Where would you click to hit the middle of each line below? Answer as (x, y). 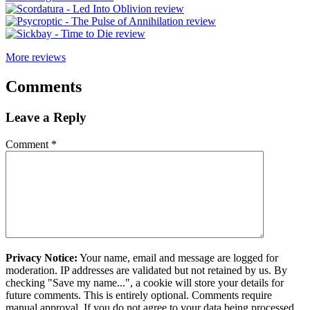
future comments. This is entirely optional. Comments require (139, 295)
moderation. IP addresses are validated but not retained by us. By (146, 270)
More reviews (36, 57)
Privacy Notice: (42, 257)
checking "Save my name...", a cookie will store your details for (145, 282)
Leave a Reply (46, 118)
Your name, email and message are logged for (178, 257)
